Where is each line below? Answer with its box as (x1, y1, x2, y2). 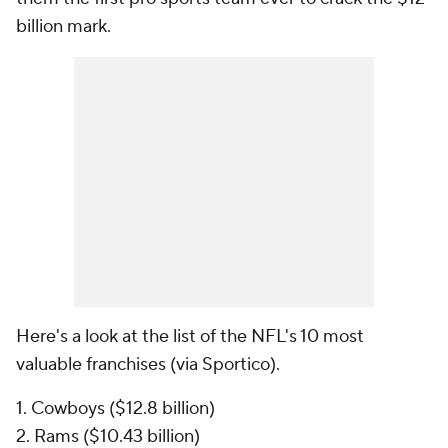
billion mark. (16, 15, 111, 39)
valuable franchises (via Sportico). (16, 353, 280, 377)
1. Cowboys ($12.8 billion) (16, 397, 215, 421)
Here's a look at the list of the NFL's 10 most (16, 325, 364, 349)
